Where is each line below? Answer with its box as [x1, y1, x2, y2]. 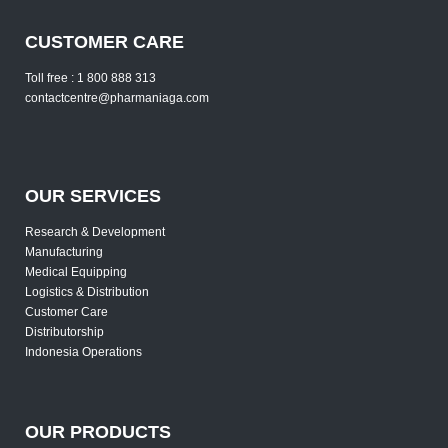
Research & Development [25, 224, 165, 239]
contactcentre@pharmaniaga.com [25, 90, 209, 105]
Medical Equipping [25, 264, 127, 279]
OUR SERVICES [25, 185, 161, 206]
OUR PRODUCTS [25, 421, 171, 442]
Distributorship [25, 324, 104, 339]
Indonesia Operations [25, 344, 142, 359]
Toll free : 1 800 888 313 [25, 70, 156, 85]
